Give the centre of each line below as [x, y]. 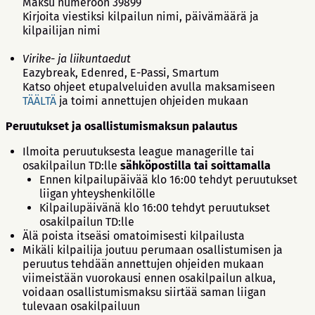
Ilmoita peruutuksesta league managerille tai [139, 151]
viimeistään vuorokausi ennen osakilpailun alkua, [149, 278]
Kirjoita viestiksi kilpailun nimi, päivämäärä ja [141, 16]
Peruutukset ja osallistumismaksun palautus [122, 126]
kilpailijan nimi [62, 30]
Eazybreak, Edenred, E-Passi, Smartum [121, 72]
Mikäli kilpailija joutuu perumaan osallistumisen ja [153, 250]
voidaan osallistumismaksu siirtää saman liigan [144, 292]
